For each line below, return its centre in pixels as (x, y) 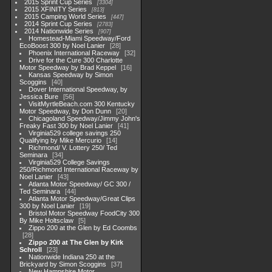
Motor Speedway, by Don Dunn (65, 111)
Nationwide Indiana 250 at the (72, 257)
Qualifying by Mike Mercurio (60, 140)
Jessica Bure (40, 97)
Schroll (31, 250)
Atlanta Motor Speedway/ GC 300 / (80, 184)
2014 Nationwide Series (59, 31)
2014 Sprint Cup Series (59, 24)
